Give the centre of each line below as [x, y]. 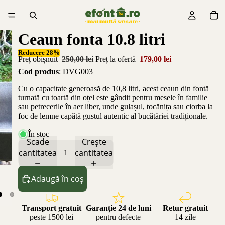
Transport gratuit [52, 208]
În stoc [39, 134]
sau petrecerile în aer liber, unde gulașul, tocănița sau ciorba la [116, 106]
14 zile [186, 217]
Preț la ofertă [117, 59]
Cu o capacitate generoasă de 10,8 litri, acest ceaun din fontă [114, 88]
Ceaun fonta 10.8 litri [92, 39]
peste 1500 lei [52, 217]
